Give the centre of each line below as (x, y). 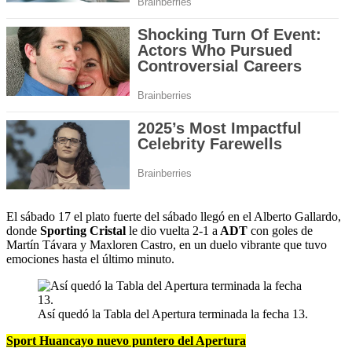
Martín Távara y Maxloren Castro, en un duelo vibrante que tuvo (167, 245)
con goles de (280, 231)
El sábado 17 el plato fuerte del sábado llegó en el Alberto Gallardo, (174, 217)
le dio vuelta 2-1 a (173, 231)
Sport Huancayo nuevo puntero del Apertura (126, 341)
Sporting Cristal (84, 231)
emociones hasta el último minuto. (90, 259)
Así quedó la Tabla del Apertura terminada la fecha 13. (173, 314)
